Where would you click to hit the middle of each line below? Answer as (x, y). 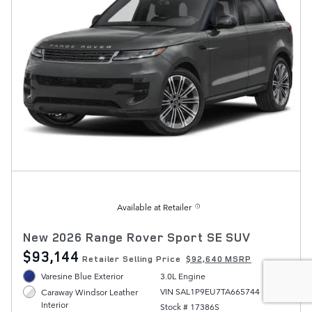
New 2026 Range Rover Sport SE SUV (137, 237)
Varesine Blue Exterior (83, 276)
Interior (55, 304)
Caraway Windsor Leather (90, 291)
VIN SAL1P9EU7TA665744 (210, 291)
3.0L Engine (182, 276)
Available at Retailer (154, 207)
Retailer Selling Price (132, 259)
